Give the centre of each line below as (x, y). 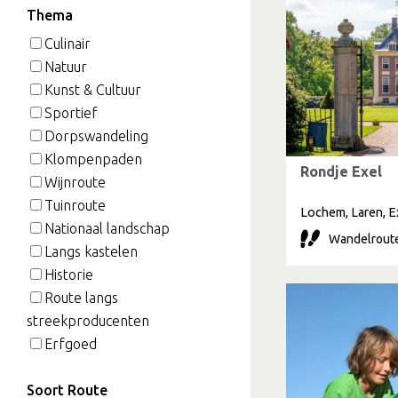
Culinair (68, 44)
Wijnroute (75, 183)
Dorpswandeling (96, 136)
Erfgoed (71, 344)
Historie (69, 275)
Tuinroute (75, 206)
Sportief (71, 113)
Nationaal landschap (107, 229)
